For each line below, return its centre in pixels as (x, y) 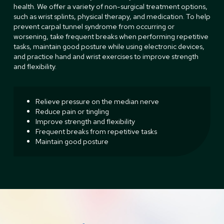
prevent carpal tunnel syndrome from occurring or (94, 26)
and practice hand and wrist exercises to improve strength (106, 56)
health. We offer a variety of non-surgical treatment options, (110, 6)
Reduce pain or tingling (72, 111)
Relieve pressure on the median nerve (97, 101)
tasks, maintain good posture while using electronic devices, (109, 46)
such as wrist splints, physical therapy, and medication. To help (112, 16)
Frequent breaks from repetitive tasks (96, 131)
